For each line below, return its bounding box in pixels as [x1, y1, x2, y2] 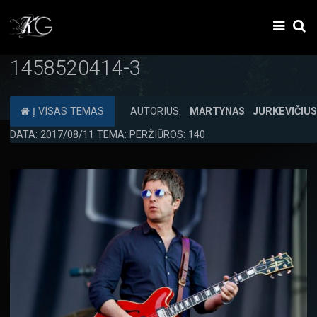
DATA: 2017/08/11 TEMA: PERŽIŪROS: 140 [10, 129, 205, 141]
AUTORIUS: [130, 105, 190, 117]
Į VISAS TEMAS [30, 105, 104, 117]
